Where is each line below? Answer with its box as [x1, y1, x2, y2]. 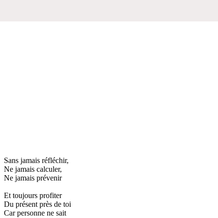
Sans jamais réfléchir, [4, 156, 69, 164]
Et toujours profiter [4, 191, 62, 200]
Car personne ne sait [4, 208, 66, 217]
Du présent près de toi [4, 200, 71, 208]
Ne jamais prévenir [4, 173, 62, 182]
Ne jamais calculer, [4, 164, 62, 173]
